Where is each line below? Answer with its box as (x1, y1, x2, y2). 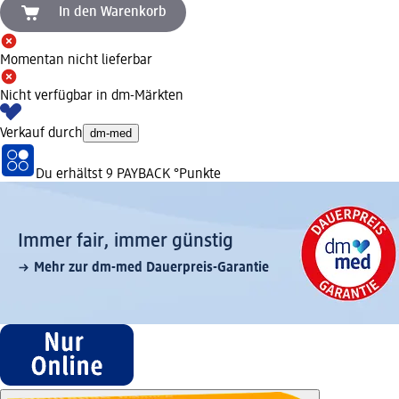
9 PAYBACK (106, 167, 170, 182)
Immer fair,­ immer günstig (18, 231, 233, 251)
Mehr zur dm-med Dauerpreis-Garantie (34, 260, 269, 275)
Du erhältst (36, 167, 106, 182)
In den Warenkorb (59, 4, 167, 20)
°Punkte (170, 167, 221, 182)
